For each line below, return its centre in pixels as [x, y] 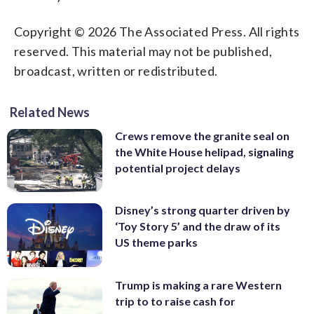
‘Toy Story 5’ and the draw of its [198, 226]
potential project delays [178, 168]
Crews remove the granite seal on [202, 135]
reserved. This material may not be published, [143, 51]
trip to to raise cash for [175, 301]
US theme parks [156, 243]
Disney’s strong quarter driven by [203, 210]
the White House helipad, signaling [204, 151]
